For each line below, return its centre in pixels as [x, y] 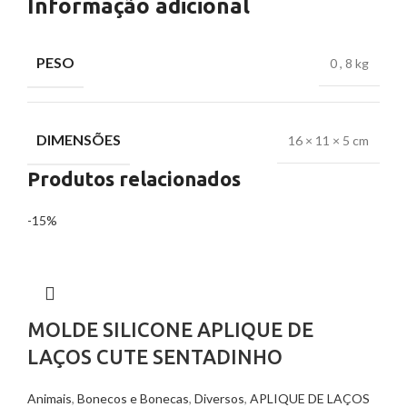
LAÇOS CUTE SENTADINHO [155, 357]
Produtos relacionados [134, 179]
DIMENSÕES [79, 140]
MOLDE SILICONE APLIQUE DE [170, 330]
